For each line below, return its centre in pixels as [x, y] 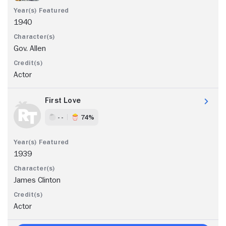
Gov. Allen [30, 48]
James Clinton [37, 180]
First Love [63, 100]
